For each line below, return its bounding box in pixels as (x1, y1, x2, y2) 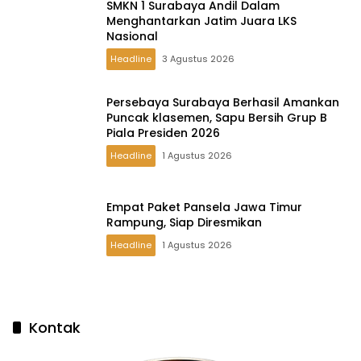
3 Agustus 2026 (162, 52, 234, 66)
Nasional (106, 28, 158, 45)
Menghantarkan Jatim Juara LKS (106, 13, 297, 30)
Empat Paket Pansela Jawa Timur (106, 198, 302, 215)
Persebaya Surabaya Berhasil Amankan (106, 94, 339, 111)
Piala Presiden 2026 (106, 125, 220, 142)
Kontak (29, 317, 81, 338)
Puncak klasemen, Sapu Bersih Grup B (106, 110, 327, 127)
